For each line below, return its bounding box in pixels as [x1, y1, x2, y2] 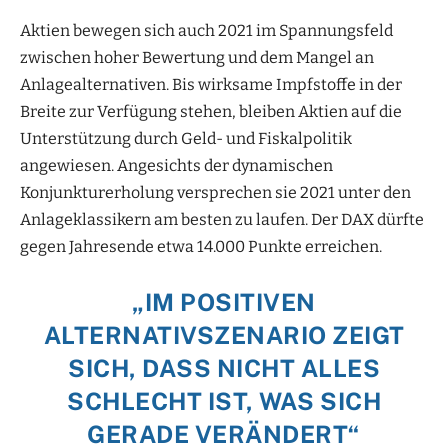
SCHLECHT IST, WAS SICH [67, 386, 381, 415]
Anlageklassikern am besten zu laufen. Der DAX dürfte [20, 209, 424, 229]
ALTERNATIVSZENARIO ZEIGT [43, 320, 405, 349]
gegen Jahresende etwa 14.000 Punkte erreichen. [20, 236, 382, 256]
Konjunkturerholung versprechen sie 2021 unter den [20, 182, 411, 202]
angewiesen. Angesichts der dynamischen [20, 155, 333, 175]
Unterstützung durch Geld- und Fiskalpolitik [20, 128, 352, 148]
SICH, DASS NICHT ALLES [68, 353, 380, 382]
